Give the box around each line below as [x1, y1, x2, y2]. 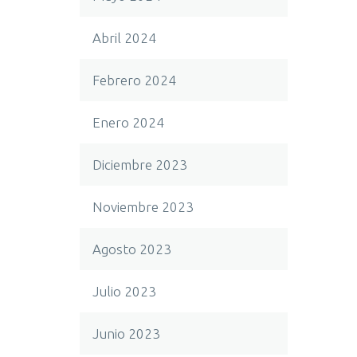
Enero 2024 [92, 115, 164, 130]
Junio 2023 [92, 326, 160, 341]
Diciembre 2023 [92, 157, 187, 172]
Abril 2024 [92, 30, 156, 45]
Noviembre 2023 [92, 199, 194, 214]
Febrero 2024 [92, 73, 176, 88]
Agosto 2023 [92, 241, 171, 257]
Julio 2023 [92, 284, 156, 299]
